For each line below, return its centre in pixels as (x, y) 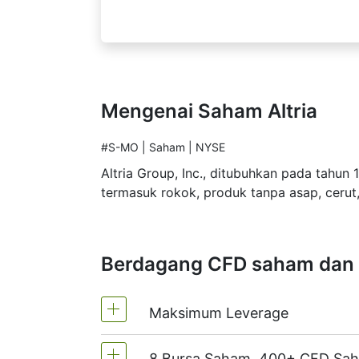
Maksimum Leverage (219, 313)
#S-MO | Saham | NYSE (163, 147)
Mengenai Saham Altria (209, 111)
